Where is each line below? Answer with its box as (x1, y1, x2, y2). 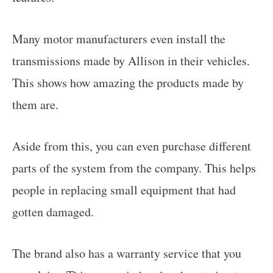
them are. (12, 96, 58, 113)
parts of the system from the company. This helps (12, 159, 256, 176)
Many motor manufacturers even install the (12, 30, 225, 47)
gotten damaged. (12, 203, 94, 220)
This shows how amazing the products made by (12, 74, 244, 91)
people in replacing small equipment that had (12, 181, 236, 198)
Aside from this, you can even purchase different (12, 137, 251, 154)
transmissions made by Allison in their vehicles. (12, 52, 250, 69)
